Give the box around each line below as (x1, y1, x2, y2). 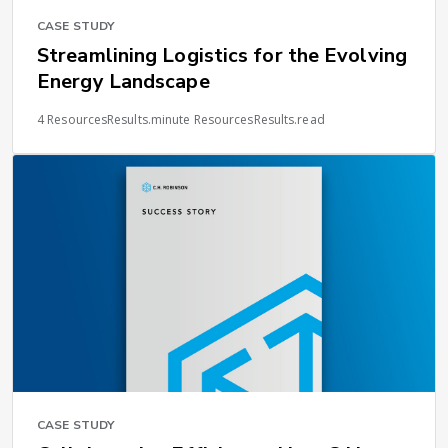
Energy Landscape (37, 67, 210, 95)
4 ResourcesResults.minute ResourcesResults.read (37, 110, 325, 128)
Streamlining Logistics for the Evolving (37, 41, 407, 69)
